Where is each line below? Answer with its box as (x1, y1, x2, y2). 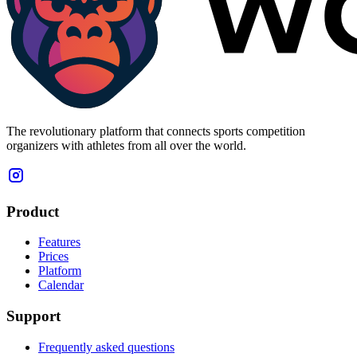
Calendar (38, 278, 84, 292)
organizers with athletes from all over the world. (6, 138, 246, 152)
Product (6, 202, 59, 220)
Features (38, 235, 80, 249)
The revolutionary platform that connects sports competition (6, 124, 305, 138)
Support (6, 307, 61, 324)
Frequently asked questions (38, 339, 175, 354)
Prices (38, 249, 69, 264)
